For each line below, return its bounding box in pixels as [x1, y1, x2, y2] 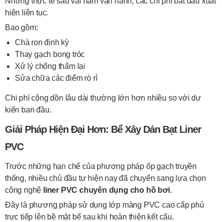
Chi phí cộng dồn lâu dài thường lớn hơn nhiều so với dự [5, 94, 201, 102]
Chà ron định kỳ [15, 38, 69, 47]
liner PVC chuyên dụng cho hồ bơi [43, 186, 170, 194]
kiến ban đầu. [5, 106, 52, 114]
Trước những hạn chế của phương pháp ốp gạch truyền [5, 162, 197, 170]
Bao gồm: [5, 23, 38, 32]
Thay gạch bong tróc [15, 50, 85, 58]
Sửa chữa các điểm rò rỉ [15, 74, 98, 82]
